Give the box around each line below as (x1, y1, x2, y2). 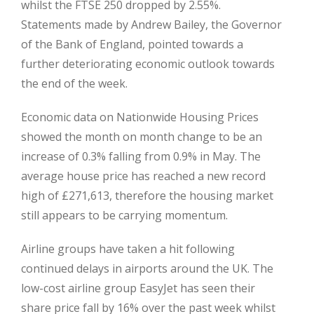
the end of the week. (21, 76, 128, 91)
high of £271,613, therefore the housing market (21, 188, 273, 203)
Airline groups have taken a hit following (21, 241, 235, 257)
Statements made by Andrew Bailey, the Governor (21, 17, 282, 32)
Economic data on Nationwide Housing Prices (21, 109, 259, 125)
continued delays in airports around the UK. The (21, 261, 273, 276)
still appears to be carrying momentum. (21, 207, 228, 223)
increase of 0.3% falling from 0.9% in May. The (21, 149, 261, 164)
